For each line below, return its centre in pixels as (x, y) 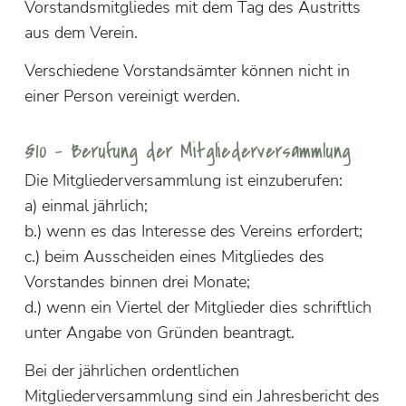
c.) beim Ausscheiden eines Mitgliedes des (174, 256)
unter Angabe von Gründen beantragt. (159, 332)
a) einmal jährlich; (86, 205)
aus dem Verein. (81, 32)
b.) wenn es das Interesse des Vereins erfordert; (193, 231)
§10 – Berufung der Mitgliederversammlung (187, 152)
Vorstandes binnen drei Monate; (137, 281)
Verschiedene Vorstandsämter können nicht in (187, 70)
